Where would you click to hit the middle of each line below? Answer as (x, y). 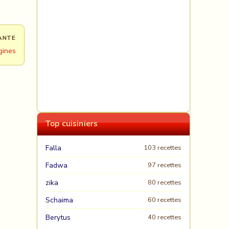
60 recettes (165, 200)
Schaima (59, 200)
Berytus (58, 217)
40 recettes (165, 217)
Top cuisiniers (72, 124)
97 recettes (165, 165)
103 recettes (163, 148)
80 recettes (165, 182)
